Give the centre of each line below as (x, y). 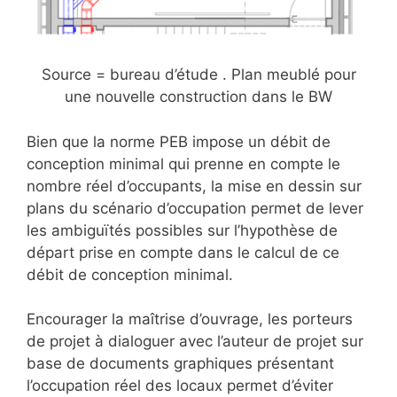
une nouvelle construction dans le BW (198, 97)
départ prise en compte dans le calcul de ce (183, 252)
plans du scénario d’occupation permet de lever (195, 208)
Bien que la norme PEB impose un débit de (179, 141)
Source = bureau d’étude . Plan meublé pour (198, 75)
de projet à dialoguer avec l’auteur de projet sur (195, 342)
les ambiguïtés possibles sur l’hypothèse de (182, 230)
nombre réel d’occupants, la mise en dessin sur (194, 186)
